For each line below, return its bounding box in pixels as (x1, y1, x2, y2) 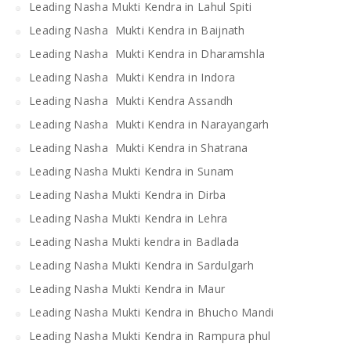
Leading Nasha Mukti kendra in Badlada (29, 233, 240, 249)
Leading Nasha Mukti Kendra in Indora (29, 69, 236, 85)
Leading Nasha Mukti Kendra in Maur (29, 280, 229, 296)
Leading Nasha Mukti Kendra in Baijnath (29, 22, 245, 38)
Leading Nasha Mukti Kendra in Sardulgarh (29, 257, 258, 273)
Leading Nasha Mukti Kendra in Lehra (29, 210, 231, 226)
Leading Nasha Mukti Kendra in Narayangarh (29, 116, 270, 132)
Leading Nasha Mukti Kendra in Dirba (29, 186, 230, 202)
